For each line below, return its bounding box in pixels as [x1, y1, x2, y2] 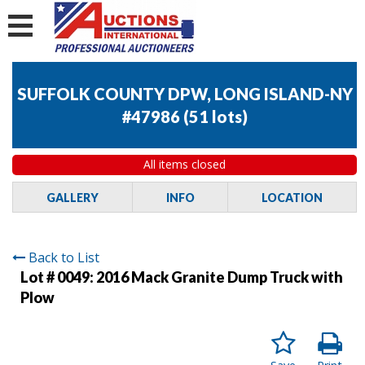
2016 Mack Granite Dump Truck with [96, 267, 343, 286]
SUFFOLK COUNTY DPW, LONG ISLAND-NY [16, 84, 353, 104]
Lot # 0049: [20, 267, 96, 286]
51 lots [189, 107, 242, 127]
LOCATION [262, 190, 323, 204]
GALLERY [46, 190, 99, 204]
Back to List [29, 248, 99, 266]
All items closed [143, 156, 226, 173]
